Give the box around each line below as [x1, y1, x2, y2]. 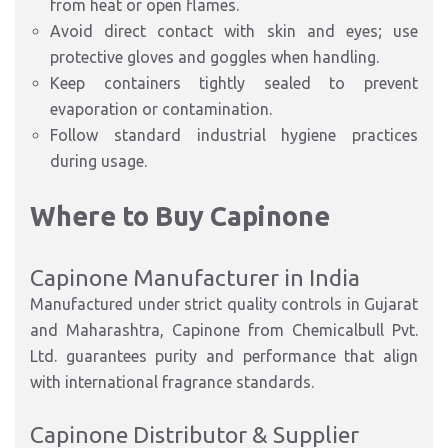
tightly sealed [199, 74, 311, 92]
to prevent [310, 74, 419, 92]
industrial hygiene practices [196, 126, 418, 144]
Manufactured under [30, 295, 184, 313]
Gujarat [364, 295, 418, 313]
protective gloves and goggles [50, 48, 267, 66]
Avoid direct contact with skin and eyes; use [50, 22, 418, 40]
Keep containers [50, 74, 200, 92]
